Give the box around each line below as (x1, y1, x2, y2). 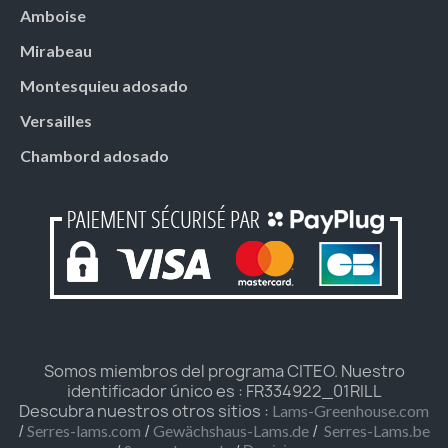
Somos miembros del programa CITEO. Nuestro (43, 359, 405, 382)
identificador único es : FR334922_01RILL (66, 379, 382, 402)
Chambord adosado (20, 145, 169, 165)
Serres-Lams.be (324, 420, 430, 440)
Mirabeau (20, 40, 92, 60)
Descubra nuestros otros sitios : (19, 399, 272, 422)
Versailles (20, 110, 92, 130)
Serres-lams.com (27, 420, 141, 440)
